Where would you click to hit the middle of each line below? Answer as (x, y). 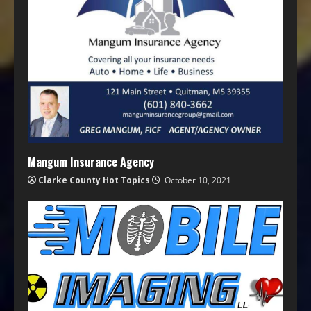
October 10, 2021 (197, 180)
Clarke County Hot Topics (94, 180)
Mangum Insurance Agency (91, 162)
